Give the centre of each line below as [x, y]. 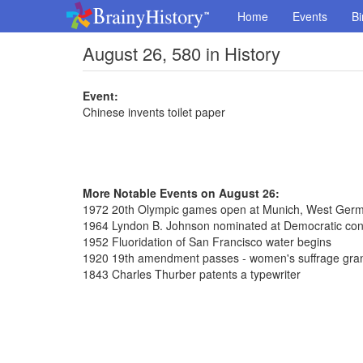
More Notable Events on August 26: [181, 193]
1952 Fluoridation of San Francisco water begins [207, 241]
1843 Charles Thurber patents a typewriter [192, 274]
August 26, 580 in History [181, 53]
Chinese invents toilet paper [154, 112]
